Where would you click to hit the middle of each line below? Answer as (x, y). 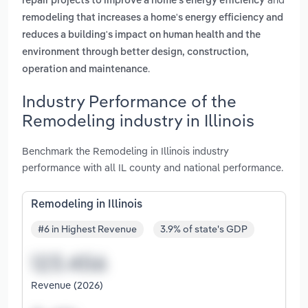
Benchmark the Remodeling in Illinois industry (125, 151)
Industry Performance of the (129, 101)
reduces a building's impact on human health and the (141, 35)
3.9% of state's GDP (204, 229)
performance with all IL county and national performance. (153, 167)
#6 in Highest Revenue (87, 229)
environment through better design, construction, (135, 53)
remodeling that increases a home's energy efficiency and (153, 18)
